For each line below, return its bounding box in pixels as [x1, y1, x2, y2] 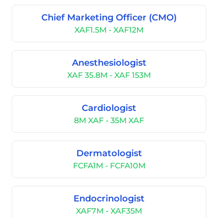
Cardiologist [82, 103, 136, 113]
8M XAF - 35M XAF [74, 116, 144, 125]
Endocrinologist [73, 193, 145, 204]
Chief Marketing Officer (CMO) [41, 12, 177, 23]
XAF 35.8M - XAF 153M [67, 71, 151, 80]
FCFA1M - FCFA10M [73, 161, 145, 170]
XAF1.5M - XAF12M [74, 25, 144, 35]
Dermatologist [76, 148, 142, 159]
